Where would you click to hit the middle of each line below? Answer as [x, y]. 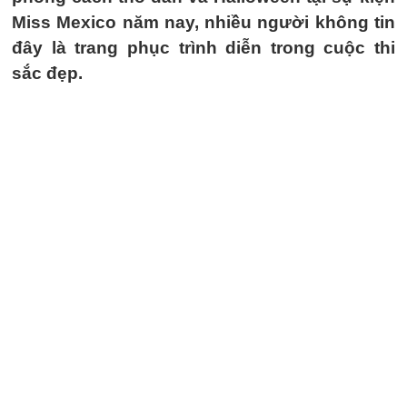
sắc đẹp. [47, 73]
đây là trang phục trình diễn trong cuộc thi [203, 48]
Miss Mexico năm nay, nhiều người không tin [203, 22]
